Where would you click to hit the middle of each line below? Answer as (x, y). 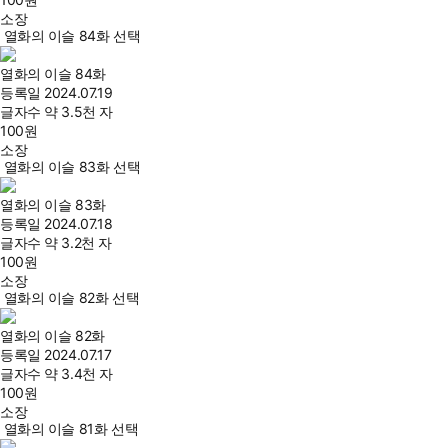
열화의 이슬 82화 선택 (71, 297)
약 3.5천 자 (78, 111)
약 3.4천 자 (78, 373)
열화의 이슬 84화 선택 (72, 35)
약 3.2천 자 (78, 242)
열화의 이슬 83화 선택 (72, 166)
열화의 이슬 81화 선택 (71, 428)
